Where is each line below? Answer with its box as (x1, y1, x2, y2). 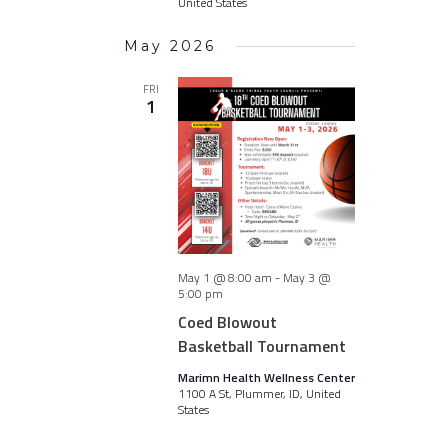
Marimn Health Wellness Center (177, 368, 355, 387)
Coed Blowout (177, 310, 277, 334)
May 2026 (123, 37, 216, 55)
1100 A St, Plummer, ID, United (177, 384, 341, 403)
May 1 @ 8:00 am (177, 268, 272, 287)
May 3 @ (282, 268, 330, 287)
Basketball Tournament (177, 334, 346, 358)
